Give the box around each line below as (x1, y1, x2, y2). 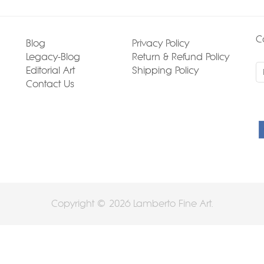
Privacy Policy (132, 38, 189, 49)
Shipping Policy (132, 65, 199, 76)
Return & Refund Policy (132, 51, 229, 62)
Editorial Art (26, 65, 75, 76)
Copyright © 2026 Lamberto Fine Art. (51, 198, 213, 210)
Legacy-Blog (26, 51, 80, 62)
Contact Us (26, 78, 74, 90)
